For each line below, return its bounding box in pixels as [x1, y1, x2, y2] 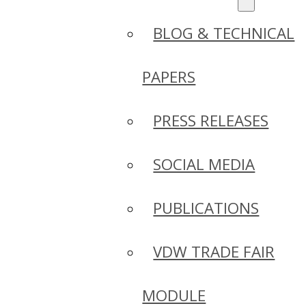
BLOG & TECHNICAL [153, 23, 295, 44]
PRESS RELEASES [153, 110, 269, 132]
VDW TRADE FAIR [153, 241, 275, 263]
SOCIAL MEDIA [153, 154, 255, 176]
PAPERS [142, 66, 196, 88]
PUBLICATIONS [153, 197, 260, 219]
